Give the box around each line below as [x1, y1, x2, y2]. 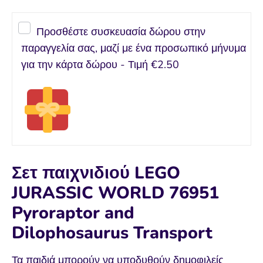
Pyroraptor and [12, 201, 134, 225]
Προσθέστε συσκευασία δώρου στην [36, 25, 205, 39]
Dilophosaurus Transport [12, 221, 213, 245]
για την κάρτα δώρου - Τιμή [21, 58, 148, 72]
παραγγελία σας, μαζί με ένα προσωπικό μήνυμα [21, 41, 246, 56]
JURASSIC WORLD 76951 [12, 181, 219, 205]
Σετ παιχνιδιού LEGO [12, 161, 180, 185]
